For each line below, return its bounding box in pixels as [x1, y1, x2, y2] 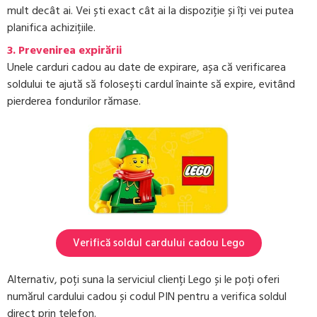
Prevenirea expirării [18, 40, 122, 59]
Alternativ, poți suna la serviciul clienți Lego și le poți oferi [7, 270, 279, 289]
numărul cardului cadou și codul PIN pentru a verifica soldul [7, 287, 287, 306]
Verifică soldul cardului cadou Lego [72, 234, 245, 253]
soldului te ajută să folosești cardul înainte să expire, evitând [7, 74, 295, 93]
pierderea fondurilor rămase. [7, 91, 141, 110]
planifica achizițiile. [7, 18, 96, 37]
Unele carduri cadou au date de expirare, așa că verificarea [7, 57, 286, 76]
